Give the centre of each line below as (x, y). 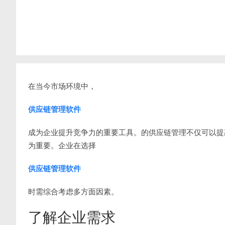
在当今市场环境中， (62, 86)
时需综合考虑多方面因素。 (73, 192)
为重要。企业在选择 (62, 145)
